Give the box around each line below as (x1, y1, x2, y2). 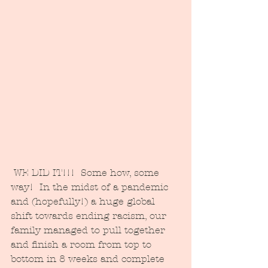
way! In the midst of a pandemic (11, 181, 171, 193)
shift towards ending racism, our (11, 209, 169, 221)
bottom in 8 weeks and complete (11, 252, 167, 264)
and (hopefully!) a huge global (11, 195, 158, 207)
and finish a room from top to (11, 238, 154, 250)
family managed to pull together (11, 224, 168, 236)
